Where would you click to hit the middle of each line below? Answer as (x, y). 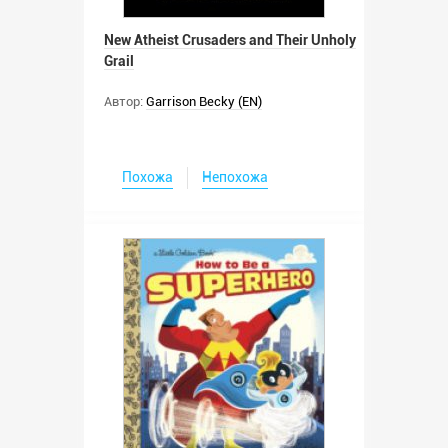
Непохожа (235, 176)
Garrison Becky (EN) (204, 101)
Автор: (123, 101)
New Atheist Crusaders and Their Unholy (230, 39)
